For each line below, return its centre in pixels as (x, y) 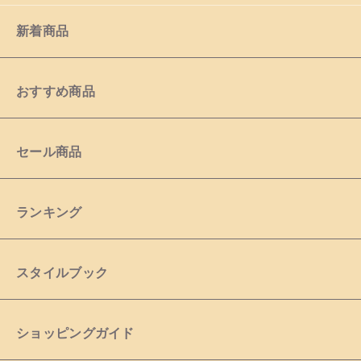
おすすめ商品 (56, 92)
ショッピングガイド (75, 334)
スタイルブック (62, 273)
